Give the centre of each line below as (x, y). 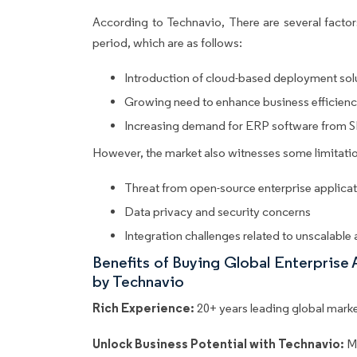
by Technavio (138, 282)
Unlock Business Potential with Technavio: (220, 344)
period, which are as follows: (169, 43)
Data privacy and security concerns (218, 212)
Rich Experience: (143, 308)
